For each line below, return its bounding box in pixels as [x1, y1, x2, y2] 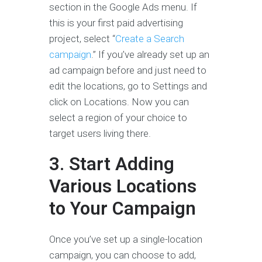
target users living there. [49, 127, 153, 139]
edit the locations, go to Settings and [49, 80, 207, 92]
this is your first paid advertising [49, 16, 183, 29]
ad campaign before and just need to [49, 64, 206, 76]
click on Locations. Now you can [49, 95, 189, 108]
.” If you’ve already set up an [91, 48, 209, 60]
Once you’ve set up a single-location [49, 233, 202, 245]
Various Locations [49, 175, 196, 197]
